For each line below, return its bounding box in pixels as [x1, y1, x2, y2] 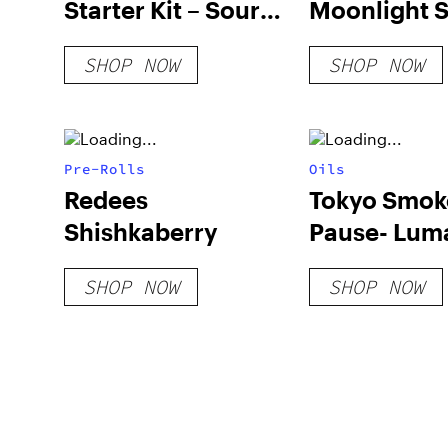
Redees [64, 185, 148, 214]
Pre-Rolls [64, 160, 145, 178]
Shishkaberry [64, 217, 218, 246]
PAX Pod [308, 27, 407, 56]
